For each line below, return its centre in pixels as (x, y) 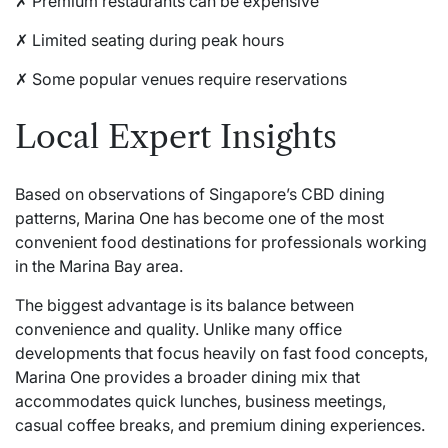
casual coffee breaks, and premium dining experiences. (220, 425)
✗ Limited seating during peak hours (149, 40)
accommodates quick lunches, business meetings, (200, 401)
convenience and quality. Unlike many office (178, 329)
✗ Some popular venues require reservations (181, 79)
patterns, (49, 218)
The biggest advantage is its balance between (184, 305)
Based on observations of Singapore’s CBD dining (200, 194)
